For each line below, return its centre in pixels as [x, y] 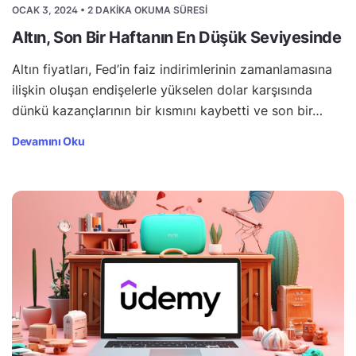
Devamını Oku [48, 141]
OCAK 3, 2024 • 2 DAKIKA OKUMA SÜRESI [110, 10]
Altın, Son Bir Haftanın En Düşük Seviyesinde [177, 37]
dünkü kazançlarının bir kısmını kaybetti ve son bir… [167, 110]
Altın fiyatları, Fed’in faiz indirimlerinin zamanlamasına [172, 69]
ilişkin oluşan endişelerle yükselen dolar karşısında [162, 89]
